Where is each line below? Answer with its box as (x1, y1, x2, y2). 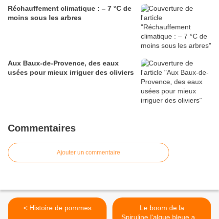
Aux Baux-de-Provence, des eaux (8, 59, 119, 67)
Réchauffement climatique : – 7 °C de (8, 4, 131, 13)
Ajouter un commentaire (57, 149, 120, 156)
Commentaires (8, 123, 76, 134)
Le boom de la (139, 204, 184, 212)
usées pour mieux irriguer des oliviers (8, 68, 134, 77)
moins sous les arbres (8, 14, 82, 22)
